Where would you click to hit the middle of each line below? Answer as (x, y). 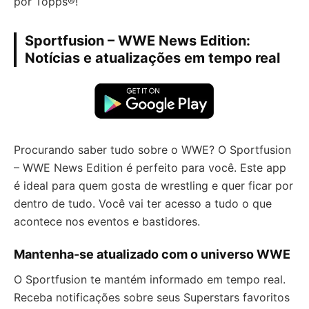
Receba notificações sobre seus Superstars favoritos (152, 298)
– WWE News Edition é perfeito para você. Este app (150, 168)
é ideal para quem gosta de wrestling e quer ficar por (153, 186)
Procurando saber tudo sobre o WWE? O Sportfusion (152, 150)
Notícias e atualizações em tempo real (152, 58)
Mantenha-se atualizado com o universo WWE (152, 255)
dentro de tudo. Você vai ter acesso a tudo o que (143, 204)
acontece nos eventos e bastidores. (107, 222)
